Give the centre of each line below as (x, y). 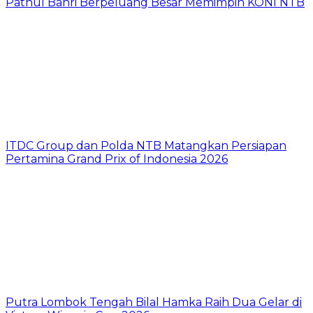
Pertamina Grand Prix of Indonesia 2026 (117, 159)
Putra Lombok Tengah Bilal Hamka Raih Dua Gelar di (154, 302)
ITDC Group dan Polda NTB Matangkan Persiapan (146, 145)
